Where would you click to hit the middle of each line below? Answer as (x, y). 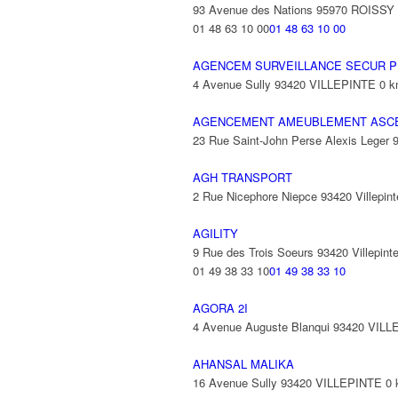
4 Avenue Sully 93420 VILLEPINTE (284, 84)
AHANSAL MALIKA (243, 364)
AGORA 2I (220, 308)
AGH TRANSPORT (243, 177)
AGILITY (215, 233)
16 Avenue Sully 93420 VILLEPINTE (287, 382)
